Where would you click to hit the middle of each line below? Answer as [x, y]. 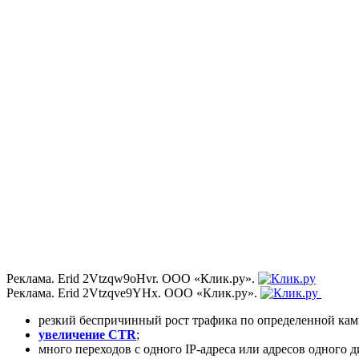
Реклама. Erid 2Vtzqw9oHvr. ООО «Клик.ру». [131, 278]
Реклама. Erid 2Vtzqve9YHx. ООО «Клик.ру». [133, 292]
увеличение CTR [87, 334]
